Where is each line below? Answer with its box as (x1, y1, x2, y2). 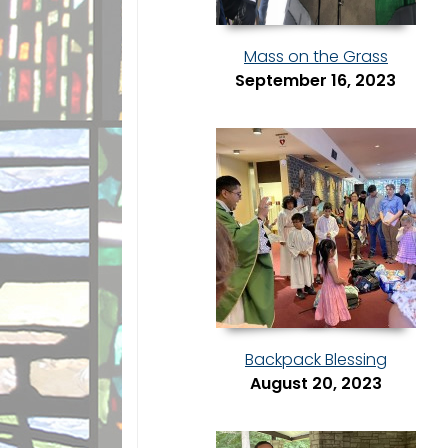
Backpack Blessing (244, 348, 387, 372)
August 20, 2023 (249, 372, 382, 396)
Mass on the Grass (243, 45, 388, 69)
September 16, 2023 (235, 69, 397, 93)
